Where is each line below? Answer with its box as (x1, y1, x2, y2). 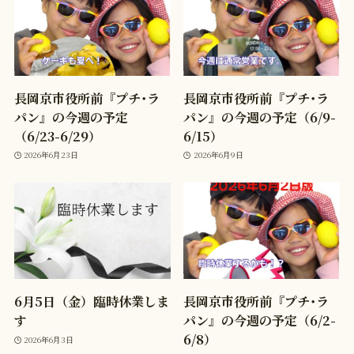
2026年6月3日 (24, 333, 74, 345)
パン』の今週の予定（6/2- (183, 311, 337, 330)
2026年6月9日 (193, 149, 243, 161)
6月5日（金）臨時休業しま (13, 292, 169, 311)
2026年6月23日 (24, 149, 79, 161)
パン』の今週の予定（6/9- (183, 107, 337, 126)
